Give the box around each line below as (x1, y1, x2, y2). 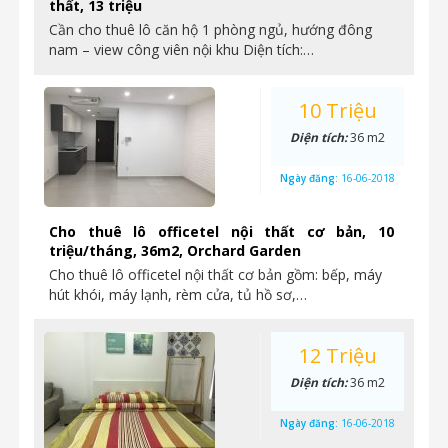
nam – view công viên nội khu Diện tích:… (49, 40, 314, 59)
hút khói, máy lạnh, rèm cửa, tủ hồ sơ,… (49, 285, 307, 304)
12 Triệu (298, 342, 377, 369)
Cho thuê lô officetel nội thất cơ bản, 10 (49, 222, 394, 241)
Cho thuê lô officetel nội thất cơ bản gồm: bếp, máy (49, 265, 382, 284)
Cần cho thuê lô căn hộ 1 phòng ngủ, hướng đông (49, 20, 372, 39)
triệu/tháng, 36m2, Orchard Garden (49, 241, 301, 260)
